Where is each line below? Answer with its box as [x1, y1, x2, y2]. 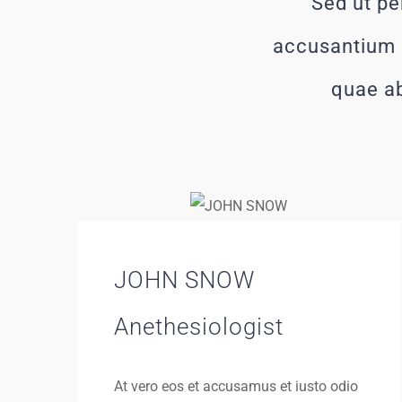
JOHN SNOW [114, 267, 255, 293]
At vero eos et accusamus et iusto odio [114, 378, 358, 395]
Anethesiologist [114, 313, 284, 340]
